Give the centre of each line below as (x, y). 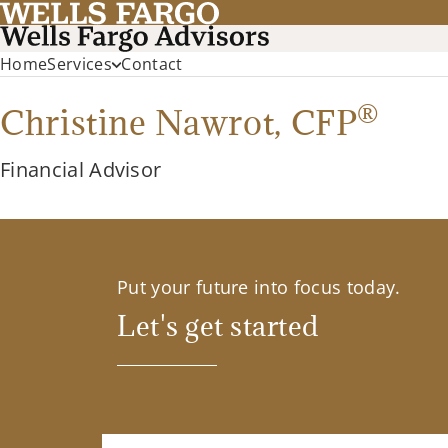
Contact (152, 64)
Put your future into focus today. (259, 287)
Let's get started (218, 325)
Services (79, 64)
